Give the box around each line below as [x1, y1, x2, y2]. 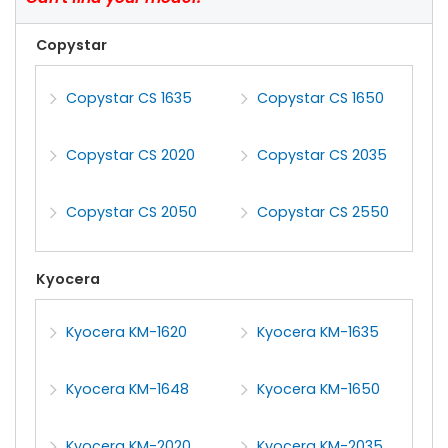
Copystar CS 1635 [66, 87, 193, 108]
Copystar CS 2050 [66, 202, 198, 223]
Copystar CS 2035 [257, 145, 388, 166]
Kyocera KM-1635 [257, 321, 380, 342]
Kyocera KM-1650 [257, 378, 381, 399]
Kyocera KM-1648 [66, 378, 190, 399]
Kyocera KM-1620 [66, 321, 188, 342]
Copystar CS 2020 [66, 145, 196, 166]
